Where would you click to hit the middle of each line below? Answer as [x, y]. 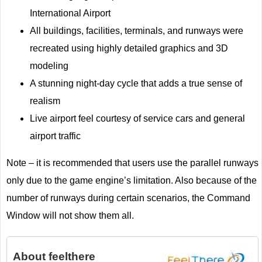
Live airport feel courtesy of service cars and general [137, 118]
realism [45, 101]
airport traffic [55, 136]
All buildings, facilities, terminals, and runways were [137, 30]
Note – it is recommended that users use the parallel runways [132, 163]
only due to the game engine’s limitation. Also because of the [132, 180]
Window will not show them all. [70, 215]
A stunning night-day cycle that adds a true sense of [136, 83]
